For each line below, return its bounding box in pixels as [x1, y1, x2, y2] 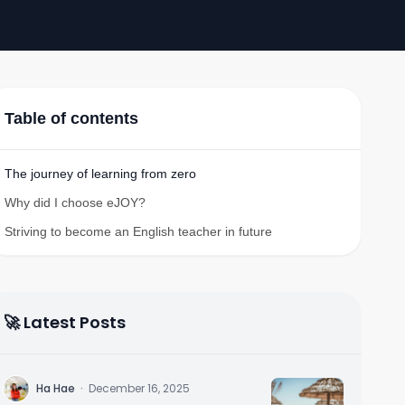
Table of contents [5, 109, 138, 127]
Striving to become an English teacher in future [5, 224, 272, 239]
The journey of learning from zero [5, 166, 196, 181]
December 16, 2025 [89, 381, 190, 396]
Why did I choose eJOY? [5, 195, 146, 210]
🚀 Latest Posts [4, 311, 126, 334]
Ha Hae [36, 381, 75, 396]
